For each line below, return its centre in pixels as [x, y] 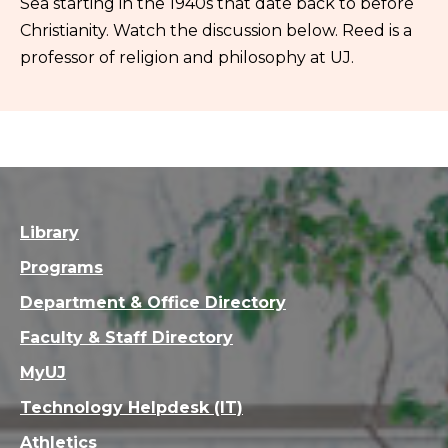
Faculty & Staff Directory [126, 337]
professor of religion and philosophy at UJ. [187, 57]
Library [49, 232]
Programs [61, 267]
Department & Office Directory [153, 302]
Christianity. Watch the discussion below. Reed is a [216, 30]
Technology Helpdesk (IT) [131, 407]
